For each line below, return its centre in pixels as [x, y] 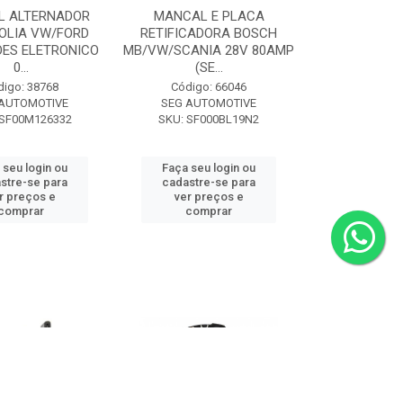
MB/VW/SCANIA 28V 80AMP [209, 50]
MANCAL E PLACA [209, 16]
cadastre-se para [209, 182]
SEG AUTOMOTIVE [209, 103]
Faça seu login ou [209, 168]
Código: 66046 [209, 87]
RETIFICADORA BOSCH [209, 33]
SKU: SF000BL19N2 [209, 119]
